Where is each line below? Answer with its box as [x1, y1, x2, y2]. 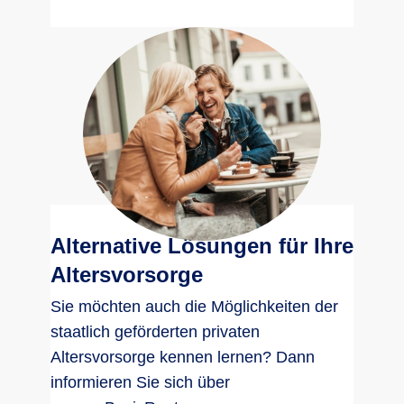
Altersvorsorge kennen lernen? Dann [50, 348, 315, 366]
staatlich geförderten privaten [50, 323, 260, 341]
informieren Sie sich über [50, 373, 230, 391]
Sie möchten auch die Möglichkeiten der [50, 298, 338, 316]
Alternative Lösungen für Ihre [50, 234, 353, 258]
